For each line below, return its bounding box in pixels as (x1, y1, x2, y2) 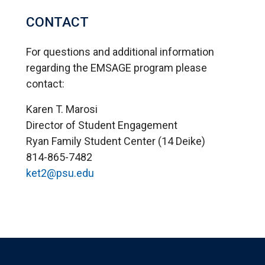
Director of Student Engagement (26, 118, 177, 131)
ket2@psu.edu (26, 166, 94, 179)
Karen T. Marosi (26, 102, 98, 115)
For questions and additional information (26, 45, 214, 58)
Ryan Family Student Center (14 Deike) (26, 134, 205, 147)
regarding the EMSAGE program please (26, 61, 207, 74)
